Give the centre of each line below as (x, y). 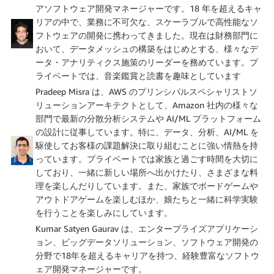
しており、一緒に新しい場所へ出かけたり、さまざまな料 (147, 172)
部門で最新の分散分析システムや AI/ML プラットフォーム (148, 119)
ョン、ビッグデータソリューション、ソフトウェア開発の (147, 242)
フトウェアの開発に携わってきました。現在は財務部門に (147, 35)
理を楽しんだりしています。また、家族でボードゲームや (147, 186)
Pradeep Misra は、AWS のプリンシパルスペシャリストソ (146, 92)
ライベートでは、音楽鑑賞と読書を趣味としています (138, 76)
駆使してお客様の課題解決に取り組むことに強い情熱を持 (147, 146)
